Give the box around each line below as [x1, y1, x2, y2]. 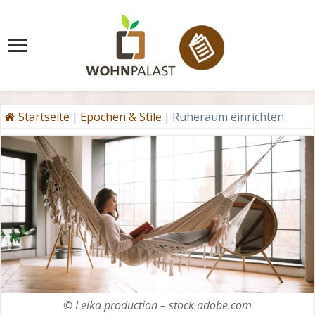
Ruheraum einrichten [172, 109, 285, 124]
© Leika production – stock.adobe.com [63, 297, 252, 313]
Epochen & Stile [80, 109, 162, 124]
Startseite [15, 109, 70, 124]
